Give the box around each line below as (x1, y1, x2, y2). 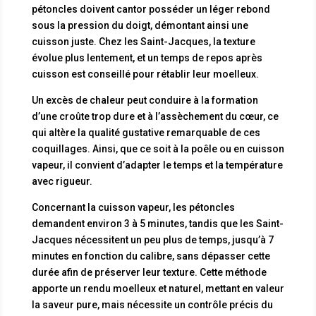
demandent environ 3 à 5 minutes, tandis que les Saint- (31, 217, 284, 229)
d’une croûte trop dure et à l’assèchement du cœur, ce (31, 110, 279, 122)
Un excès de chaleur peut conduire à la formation (31, 94, 258, 106)
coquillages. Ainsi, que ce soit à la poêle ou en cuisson (31, 142, 284, 154)
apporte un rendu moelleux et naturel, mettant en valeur (31, 282, 284, 294)
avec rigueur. (31, 175, 92, 187)
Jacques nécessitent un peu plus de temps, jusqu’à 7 (31, 233, 274, 245)
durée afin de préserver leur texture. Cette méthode (31, 266, 267, 278)
